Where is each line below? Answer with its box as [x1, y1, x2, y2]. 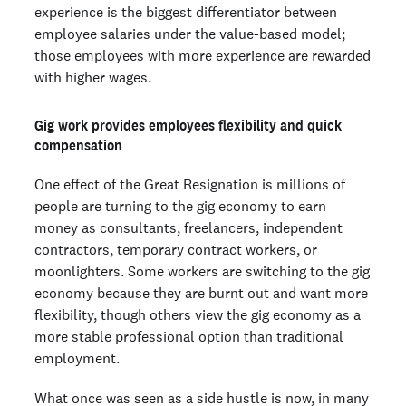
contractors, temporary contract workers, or [34, 240, 317, 259]
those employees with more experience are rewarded [34, 46, 371, 65]
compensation [34, 136, 122, 155]
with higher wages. [34, 68, 151, 87]
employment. [34, 349, 120, 368]
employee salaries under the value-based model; [34, 24, 345, 43]
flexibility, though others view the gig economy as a [34, 305, 361, 324]
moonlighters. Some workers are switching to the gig [34, 262, 370, 281]
